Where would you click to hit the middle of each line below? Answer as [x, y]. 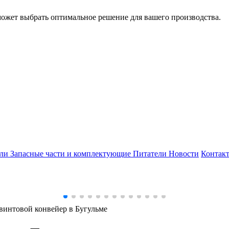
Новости [184, 154]
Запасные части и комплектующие [72, 154]
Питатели [151, 154]
